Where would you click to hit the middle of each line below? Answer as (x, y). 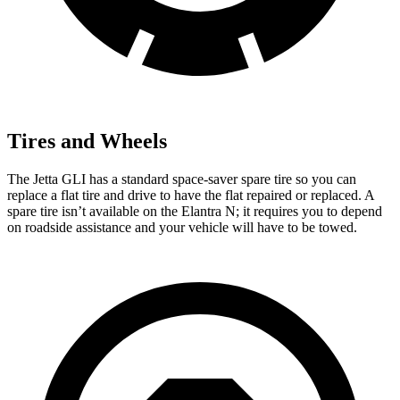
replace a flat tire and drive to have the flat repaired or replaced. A (191, 195)
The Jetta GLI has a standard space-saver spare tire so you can (182, 179)
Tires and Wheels (87, 142)
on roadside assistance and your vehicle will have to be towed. (182, 227)
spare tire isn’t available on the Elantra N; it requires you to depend (195, 211)
